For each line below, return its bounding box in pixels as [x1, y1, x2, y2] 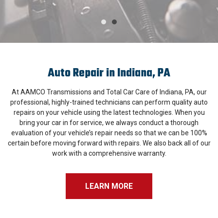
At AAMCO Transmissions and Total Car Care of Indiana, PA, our [11, 88, 207, 96]
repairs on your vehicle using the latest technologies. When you [13, 109, 205, 116]
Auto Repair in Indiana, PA [48, 65, 170, 82]
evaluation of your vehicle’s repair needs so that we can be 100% [11, 129, 207, 137]
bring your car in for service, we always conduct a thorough [19, 119, 199, 127]
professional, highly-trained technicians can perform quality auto [10, 98, 208, 106]
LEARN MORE [85, 182, 133, 191]
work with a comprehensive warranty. [52, 149, 166, 157]
